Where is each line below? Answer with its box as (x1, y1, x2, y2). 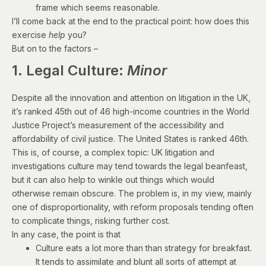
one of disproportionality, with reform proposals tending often (12, 201, 254, 212)
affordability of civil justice (12, 133, 113, 144)
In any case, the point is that (12, 229, 121, 239)
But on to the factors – (12, 43, 98, 53)
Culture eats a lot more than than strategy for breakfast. (36, 242, 252, 253)
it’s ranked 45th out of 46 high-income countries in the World (12, 106, 249, 116)
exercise (12, 29, 49, 40)
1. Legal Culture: (12, 61, 127, 79)
